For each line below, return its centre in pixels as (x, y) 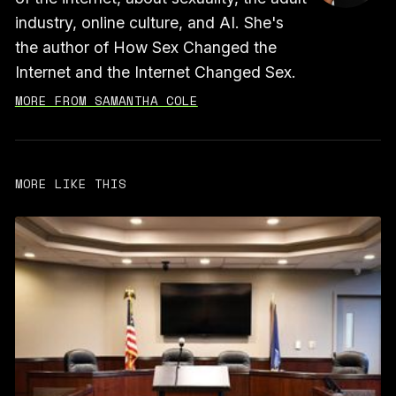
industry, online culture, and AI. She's (149, 23)
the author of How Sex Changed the (145, 47)
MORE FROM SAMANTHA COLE (106, 100)
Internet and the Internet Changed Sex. (155, 72)
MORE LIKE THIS (70, 183)
